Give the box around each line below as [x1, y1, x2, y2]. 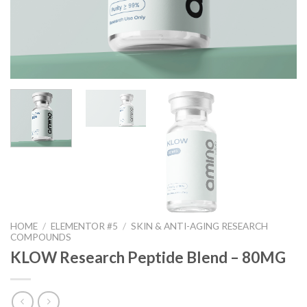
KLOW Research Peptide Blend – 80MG [10, 247, 286, 267]
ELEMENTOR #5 [51, 221, 119, 232]
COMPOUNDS [10, 232, 71, 243]
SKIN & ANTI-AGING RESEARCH [131, 221, 269, 232]
